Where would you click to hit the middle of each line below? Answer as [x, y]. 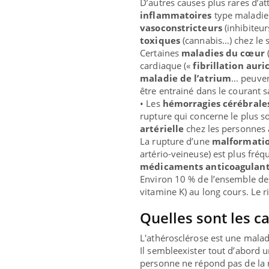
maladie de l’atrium [186, 78]
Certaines [161, 53]
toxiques [160, 41]
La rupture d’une [176, 141]
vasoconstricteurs [181, 28]
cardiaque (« [167, 66]
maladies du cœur [223, 53]
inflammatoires [176, 15]
